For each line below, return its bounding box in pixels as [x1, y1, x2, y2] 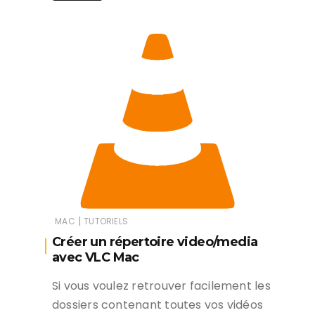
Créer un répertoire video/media [52, 234, 258, 250]
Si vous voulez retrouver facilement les [52, 278, 271, 295]
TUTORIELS [84, 215, 128, 228]
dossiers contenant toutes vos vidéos [52, 297, 264, 314]
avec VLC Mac [52, 250, 139, 266]
